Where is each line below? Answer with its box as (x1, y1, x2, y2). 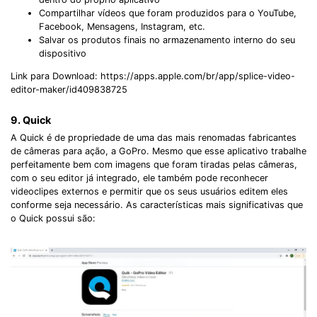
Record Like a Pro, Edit (65, 98, 252, 118)
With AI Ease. (101, 117, 216, 138)
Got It (84, 183, 111, 195)
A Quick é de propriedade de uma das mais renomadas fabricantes (11, 132, 296, 143)
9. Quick (11, 114, 51, 127)
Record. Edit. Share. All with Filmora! (59, 144, 258, 158)
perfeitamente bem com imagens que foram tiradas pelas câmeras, (11, 158, 297, 170)
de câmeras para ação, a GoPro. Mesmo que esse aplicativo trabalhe (11, 145, 306, 156)
